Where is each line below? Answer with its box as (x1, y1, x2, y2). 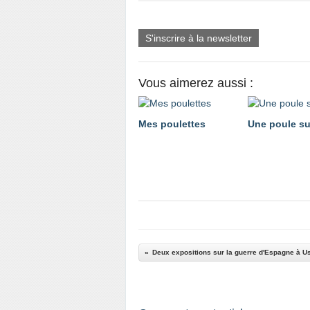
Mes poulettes (138, 118, 206, 129)
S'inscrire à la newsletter (145, 33, 252, 44)
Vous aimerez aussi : (138, 76, 253, 90)
